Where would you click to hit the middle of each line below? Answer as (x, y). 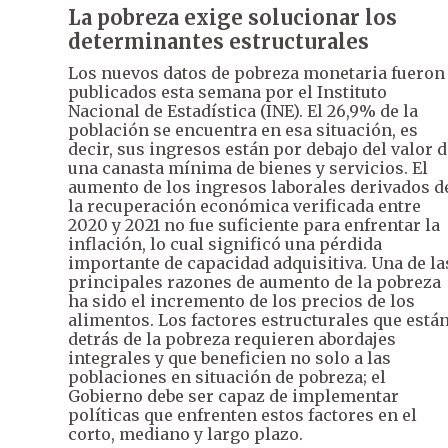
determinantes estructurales (218, 41)
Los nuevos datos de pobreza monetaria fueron (256, 72)
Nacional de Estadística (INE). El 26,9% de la (243, 110)
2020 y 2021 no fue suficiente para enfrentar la (254, 224)
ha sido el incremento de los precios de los (241, 300)
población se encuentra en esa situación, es (243, 129)
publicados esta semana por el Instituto (227, 91)
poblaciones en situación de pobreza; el (227, 376)
